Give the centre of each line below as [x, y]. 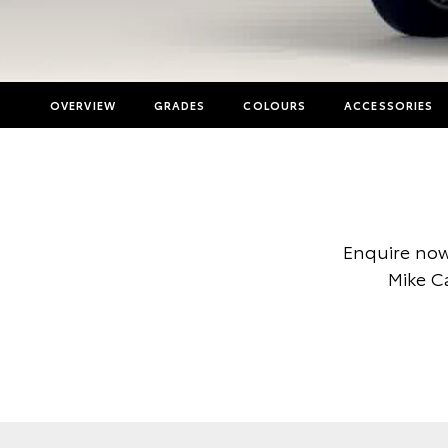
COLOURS [275, 105]
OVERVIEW [83, 105]
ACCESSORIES [389, 105]
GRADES [179, 105]
